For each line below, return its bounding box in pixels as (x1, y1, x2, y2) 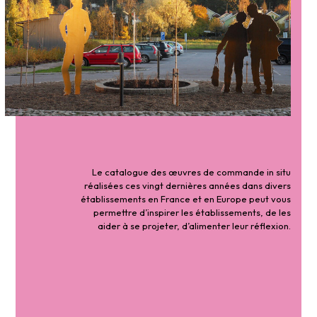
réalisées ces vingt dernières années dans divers (84, 180, 292, 192)
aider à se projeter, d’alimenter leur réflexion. (98, 220, 292, 232)
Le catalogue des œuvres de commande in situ (92, 166, 292, 178)
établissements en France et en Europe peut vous (81, 193, 292, 205)
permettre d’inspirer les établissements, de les (93, 207, 292, 219)
